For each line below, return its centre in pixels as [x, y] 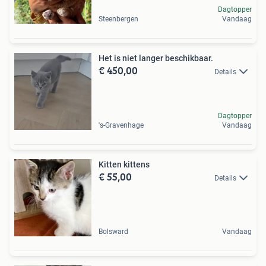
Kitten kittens [124, 164]
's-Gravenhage [121, 125]
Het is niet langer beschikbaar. [156, 58]
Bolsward [113, 231]
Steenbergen [118, 19]
